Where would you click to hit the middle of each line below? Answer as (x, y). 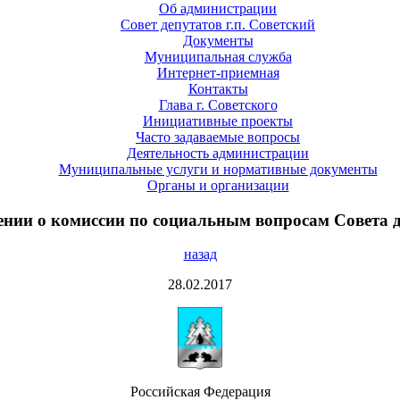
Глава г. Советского (218, 104)
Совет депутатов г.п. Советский (218, 24)
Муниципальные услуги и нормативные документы (218, 169)
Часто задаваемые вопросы (218, 137)
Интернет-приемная (218, 72)
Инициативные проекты (218, 121)
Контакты (218, 88)
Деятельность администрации (218, 153)
